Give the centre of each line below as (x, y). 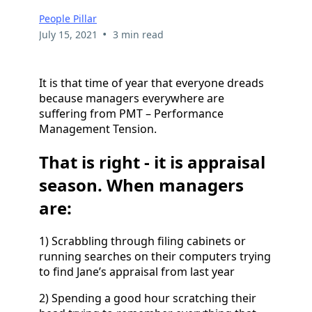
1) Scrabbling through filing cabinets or (142, 241)
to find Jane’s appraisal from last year (137, 271)
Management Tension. (98, 129)
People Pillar (68, 19)
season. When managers (141, 185)
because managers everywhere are (132, 99)
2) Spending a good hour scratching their (148, 298)
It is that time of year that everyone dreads (151, 83)
